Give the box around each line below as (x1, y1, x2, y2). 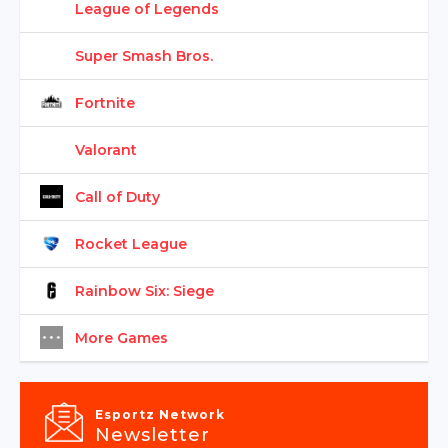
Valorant (75, 140, 137, 159)
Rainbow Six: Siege (75, 281, 214, 300)
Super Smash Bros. (75, 46, 213, 65)
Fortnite (75, 93, 135, 112)
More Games (75, 328, 168, 347)
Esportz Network (95, 406, 226, 422)
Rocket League (75, 234, 187, 253)
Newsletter (95, 423, 211, 446)
